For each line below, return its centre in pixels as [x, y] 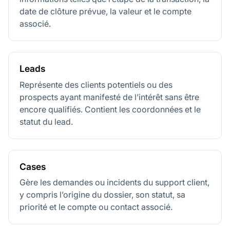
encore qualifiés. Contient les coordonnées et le [110, 109]
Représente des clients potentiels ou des [96, 84]
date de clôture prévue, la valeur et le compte [106, 11]
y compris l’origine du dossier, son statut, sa [102, 195]
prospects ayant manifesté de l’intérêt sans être [109, 97]
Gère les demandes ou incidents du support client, [114, 183]
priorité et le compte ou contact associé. [96, 207]
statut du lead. [46, 121]
